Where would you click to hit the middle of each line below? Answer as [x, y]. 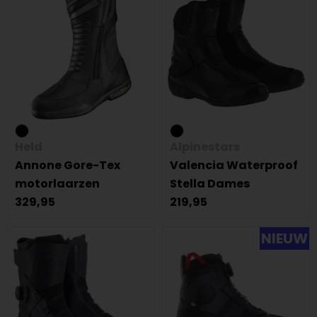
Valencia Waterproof [234, 165]
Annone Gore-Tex [68, 165]
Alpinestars [205, 147]
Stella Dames [210, 184]
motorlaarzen [57, 184]
